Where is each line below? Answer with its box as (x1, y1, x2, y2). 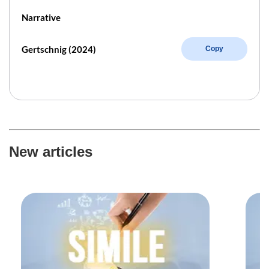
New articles (9, 143, 92, 160)
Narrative (22, 11, 61, 23)
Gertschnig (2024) (22, 43, 96, 55)
